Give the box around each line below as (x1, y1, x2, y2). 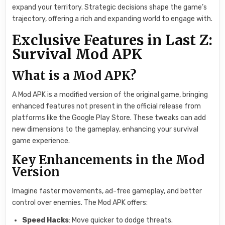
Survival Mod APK (12, 45, 143, 64)
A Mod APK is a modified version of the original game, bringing (12, 90, 208, 99)
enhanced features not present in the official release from (12, 102, 201, 111)
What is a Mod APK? (12, 68, 137, 84)
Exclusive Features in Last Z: (12, 31, 213, 50)
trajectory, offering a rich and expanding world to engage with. (12, 15, 213, 24)
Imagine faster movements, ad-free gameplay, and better (12, 187, 202, 196)
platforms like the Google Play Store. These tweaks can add (12, 114, 206, 123)
